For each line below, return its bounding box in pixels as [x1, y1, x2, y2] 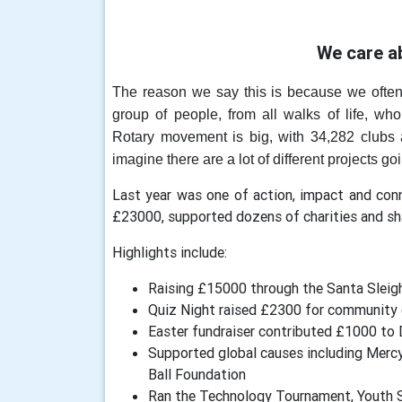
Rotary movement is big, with [112, 128, 310, 144]
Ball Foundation [148, 364, 246, 383]
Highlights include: [112, 242, 227, 261]
